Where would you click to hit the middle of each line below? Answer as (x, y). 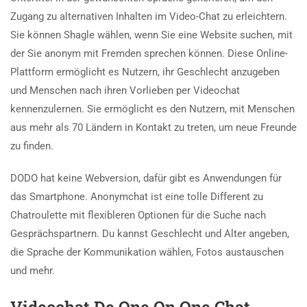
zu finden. (32, 146)
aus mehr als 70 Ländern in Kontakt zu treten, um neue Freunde (153, 127)
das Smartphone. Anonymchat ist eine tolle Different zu (137, 196)
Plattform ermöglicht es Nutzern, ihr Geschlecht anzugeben (145, 72)
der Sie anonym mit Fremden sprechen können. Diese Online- (149, 53)
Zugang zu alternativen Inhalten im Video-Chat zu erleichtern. (149, 16)
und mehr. (33, 270)
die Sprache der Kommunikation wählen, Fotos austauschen (147, 252)
